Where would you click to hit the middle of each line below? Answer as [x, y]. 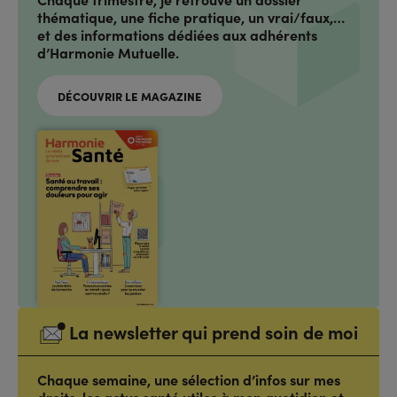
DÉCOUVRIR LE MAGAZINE [129, 95]
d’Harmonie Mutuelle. [108, 52]
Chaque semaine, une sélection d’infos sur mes [189, 379]
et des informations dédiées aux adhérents [177, 34]
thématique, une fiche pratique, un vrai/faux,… [191, 16]
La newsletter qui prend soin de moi [214, 332]
